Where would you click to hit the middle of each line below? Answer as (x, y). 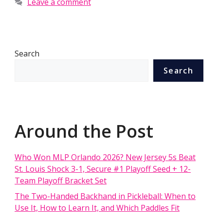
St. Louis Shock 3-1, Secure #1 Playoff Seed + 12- (103, 169)
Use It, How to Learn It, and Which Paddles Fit (97, 208)
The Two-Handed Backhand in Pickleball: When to (105, 196)
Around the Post (84, 131)
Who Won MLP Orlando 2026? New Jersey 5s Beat (105, 157)
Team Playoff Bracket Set (61, 180)
